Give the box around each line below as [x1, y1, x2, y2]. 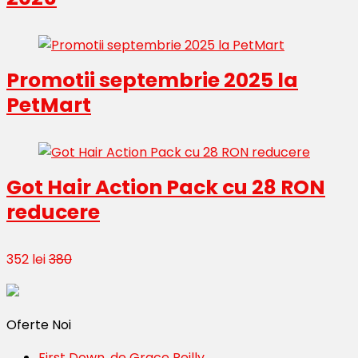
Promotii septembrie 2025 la [6, 66, 298, 94]
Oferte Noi [6, 315, 71, 334]
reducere [6, 197, 100, 226]
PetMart [6, 90, 91, 119]
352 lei [6, 249, 46, 268]
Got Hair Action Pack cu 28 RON [6, 173, 325, 201]
